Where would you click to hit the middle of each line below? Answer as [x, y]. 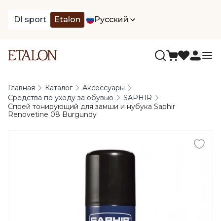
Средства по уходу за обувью [61, 98]
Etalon [67, 19]
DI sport [30, 19]
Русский [111, 19]
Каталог [59, 88]
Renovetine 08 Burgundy [52, 114]
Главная [21, 88]
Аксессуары [104, 88]
